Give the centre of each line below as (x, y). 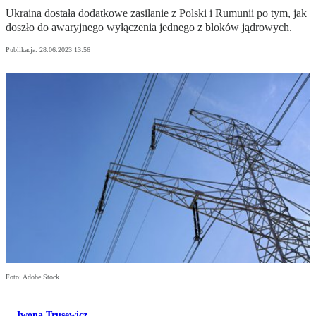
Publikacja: (23, 50)
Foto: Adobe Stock (32, 277)
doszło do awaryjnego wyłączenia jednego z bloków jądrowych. (149, 28)
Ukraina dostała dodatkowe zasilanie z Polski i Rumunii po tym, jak (156, 13)
